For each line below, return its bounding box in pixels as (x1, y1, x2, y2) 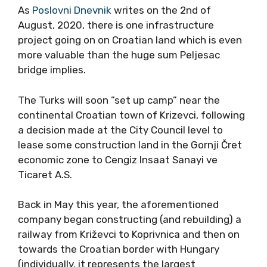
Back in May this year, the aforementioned (18, 198, 219, 210)
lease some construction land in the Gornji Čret (18, 138, 242, 151)
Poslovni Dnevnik (32, 4, 111, 16)
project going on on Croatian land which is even (18, 34, 242, 46)
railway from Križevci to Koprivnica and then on (18, 228, 240, 240)
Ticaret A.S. (18, 168, 72, 181)
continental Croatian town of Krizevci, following (18, 108, 245, 121)
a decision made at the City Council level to (18, 123, 223, 136)
